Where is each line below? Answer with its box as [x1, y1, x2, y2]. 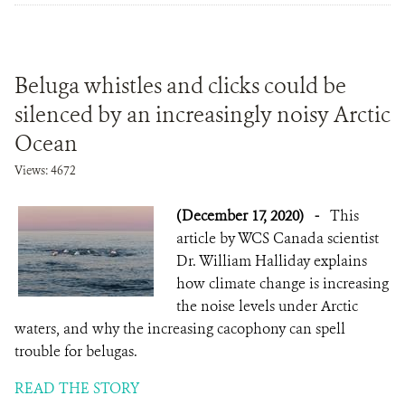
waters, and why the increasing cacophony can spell [14, 319, 345, 338]
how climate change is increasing [176, 274, 389, 293]
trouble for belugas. [14, 342, 137, 361]
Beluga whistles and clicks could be [14, 71, 346, 100]
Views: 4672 [14, 163, 76, 178]
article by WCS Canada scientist [176, 229, 379, 248]
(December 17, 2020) [176, 206, 307, 225]
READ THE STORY [14, 379, 139, 398]
